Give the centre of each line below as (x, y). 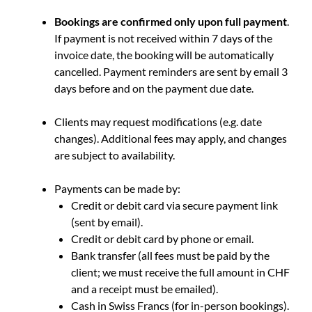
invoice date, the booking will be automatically (164, 54)
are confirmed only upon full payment (194, 21)
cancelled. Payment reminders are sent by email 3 (171, 71)
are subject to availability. (115, 155)
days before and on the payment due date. (154, 88)
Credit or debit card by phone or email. (162, 238)
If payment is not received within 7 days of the (163, 38)
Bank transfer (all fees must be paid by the (170, 255)
